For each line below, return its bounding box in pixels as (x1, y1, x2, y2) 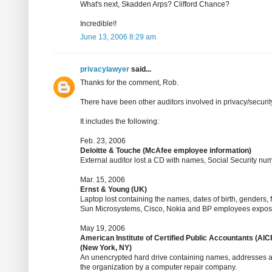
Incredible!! (80, 19, 117, 29)
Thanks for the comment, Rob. (80, 78, 178, 87)
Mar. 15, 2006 (80, 175, 125, 185)
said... (129, 65, 151, 74)
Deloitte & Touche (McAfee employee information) (80, 146, 251, 155)
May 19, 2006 (80, 224, 125, 233)
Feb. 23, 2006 (80, 137, 126, 146)
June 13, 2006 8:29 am (80, 33, 156, 42)
